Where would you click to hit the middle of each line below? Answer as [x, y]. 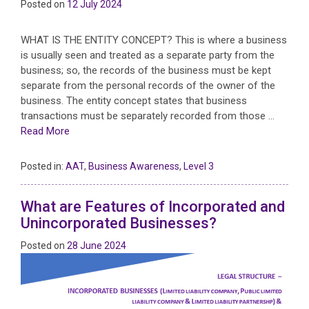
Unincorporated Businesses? [119, 223]
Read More [45, 131]
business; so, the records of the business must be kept [146, 71]
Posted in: [43, 167]
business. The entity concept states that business [134, 101]
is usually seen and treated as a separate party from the [148, 56]
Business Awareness [134, 167]
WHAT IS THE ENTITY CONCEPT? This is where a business [154, 40]
